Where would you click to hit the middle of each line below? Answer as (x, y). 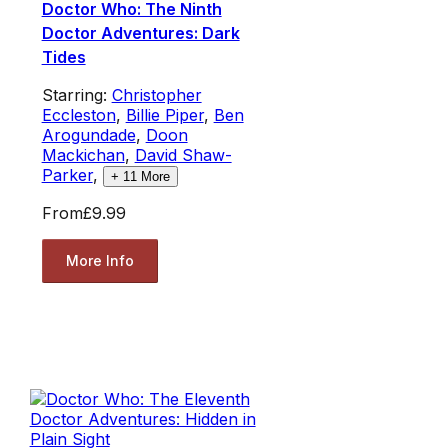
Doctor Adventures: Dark (140, 32)
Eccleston (78, 114)
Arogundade (88, 134)
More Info (99, 261)
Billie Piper (164, 114)
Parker (67, 174)
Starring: (76, 94)
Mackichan (83, 154)
